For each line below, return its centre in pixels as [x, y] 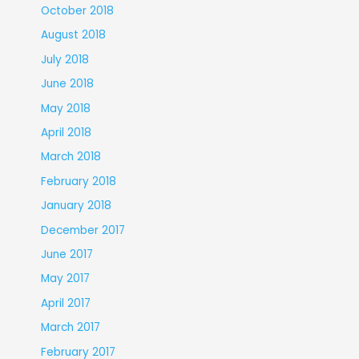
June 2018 [67, 84]
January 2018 [76, 206]
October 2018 [77, 10]
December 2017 [83, 230]
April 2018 [66, 132]
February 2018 [78, 181]
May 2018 [65, 108]
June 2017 [67, 254]
